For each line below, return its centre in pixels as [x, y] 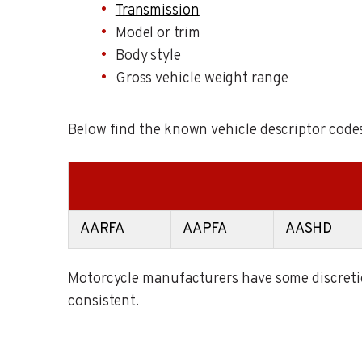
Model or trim [158, 34]
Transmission [157, 11]
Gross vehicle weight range [202, 79]
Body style [148, 57]
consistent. [104, 301]
